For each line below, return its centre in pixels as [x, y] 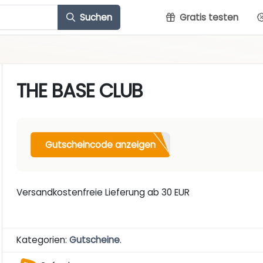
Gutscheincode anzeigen [101, 144]
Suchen [95, 17]
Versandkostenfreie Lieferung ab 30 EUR [103, 193]
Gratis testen [208, 17]
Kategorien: [43, 240]
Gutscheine [95, 240]
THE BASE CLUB [80, 91]
